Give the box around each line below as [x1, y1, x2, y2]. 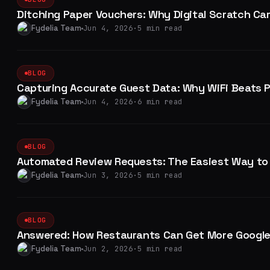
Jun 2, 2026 [83, 244, 133, 254]
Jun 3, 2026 [83, 171, 133, 180]
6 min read [137, 97, 183, 107]
